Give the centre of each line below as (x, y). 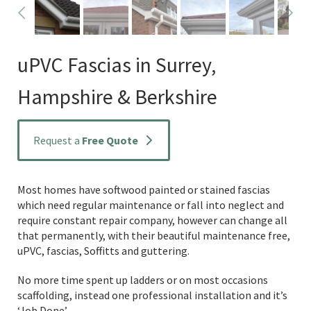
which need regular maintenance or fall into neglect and (151, 205)
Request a (57, 140)
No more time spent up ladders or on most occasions (143, 280)
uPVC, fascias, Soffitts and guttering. (103, 251)
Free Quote (110, 140)
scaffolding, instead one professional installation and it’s (152, 295)
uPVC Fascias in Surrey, (117, 65)
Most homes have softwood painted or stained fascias (144, 190)
